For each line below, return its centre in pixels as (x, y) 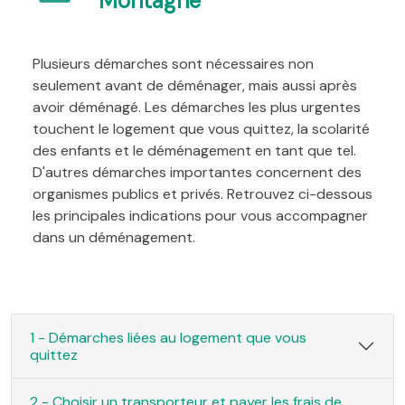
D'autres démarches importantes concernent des (197, 172)
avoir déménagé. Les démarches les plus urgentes (197, 107)
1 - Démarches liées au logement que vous (168, 337)
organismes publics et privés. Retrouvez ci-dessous (202, 193)
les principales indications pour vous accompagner (200, 215)
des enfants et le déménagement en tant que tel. (194, 150)
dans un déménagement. (114, 237)
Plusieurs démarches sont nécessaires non (173, 63)
